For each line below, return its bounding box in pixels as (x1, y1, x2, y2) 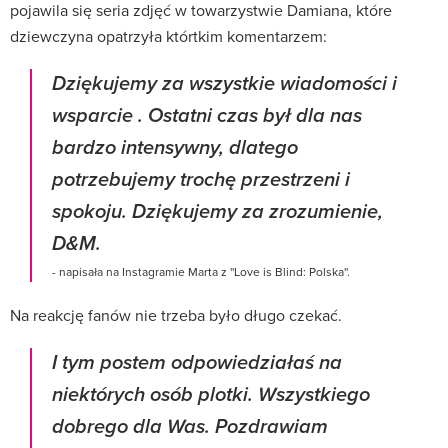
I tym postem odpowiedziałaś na (52, 350, 342, 376)
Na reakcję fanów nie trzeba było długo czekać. (10, 303, 342, 326)
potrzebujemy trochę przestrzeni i (52, 167, 350, 193)
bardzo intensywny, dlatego (52, 135, 298, 161)
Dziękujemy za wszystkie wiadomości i (52, 71, 397, 97)
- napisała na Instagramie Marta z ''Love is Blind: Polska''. (52, 262, 350, 280)
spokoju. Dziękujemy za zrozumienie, (52, 199, 383, 225)
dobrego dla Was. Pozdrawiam (52, 414, 328, 440)
